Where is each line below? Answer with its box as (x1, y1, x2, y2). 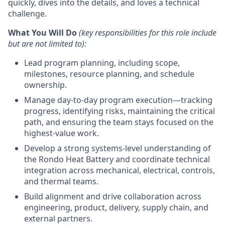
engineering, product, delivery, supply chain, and (24, 202, 208, 213)
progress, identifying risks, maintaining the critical (24, 105, 215, 117)
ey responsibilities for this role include (85, 27, 216, 38)
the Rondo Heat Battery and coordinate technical (24, 154, 210, 165)
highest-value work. (24, 128, 99, 139)
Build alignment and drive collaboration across (24, 191, 201, 202)
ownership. (24, 79, 67, 90)
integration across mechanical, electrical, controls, (24, 165, 215, 176)
